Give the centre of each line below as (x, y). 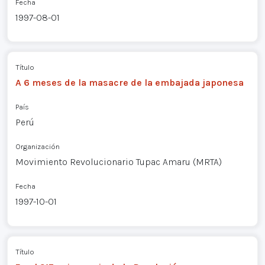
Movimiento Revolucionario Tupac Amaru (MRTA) (118, 162)
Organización (37, 147)
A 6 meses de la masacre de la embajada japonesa (129, 83)
